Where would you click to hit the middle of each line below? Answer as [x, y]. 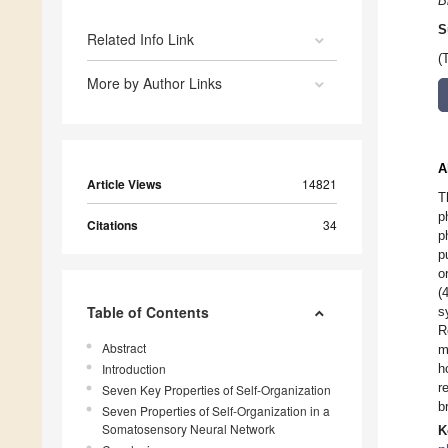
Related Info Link [140, 39]
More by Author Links [154, 83]
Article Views [124, 184]
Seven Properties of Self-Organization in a [216, 411]
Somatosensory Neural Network [188, 429]
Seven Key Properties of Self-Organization [216, 390]
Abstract [124, 348]
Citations [112, 225]
